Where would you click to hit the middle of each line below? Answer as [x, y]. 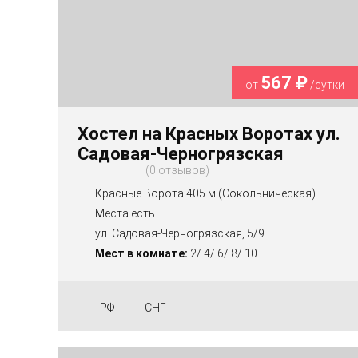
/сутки [326, 84]
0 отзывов [177, 170]
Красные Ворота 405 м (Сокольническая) [205, 193]
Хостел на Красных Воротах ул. [209, 133]
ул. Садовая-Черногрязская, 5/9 [180, 233]
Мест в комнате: [141, 253]
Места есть [125, 213]
